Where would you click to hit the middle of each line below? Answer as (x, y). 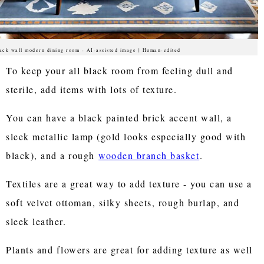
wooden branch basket (149, 155)
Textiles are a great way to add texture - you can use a (129, 183)
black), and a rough (52, 155)
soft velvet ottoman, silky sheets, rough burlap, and (123, 202)
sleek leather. (36, 221)
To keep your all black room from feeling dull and (120, 70)
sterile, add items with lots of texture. (92, 89)
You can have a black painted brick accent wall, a (119, 117)
